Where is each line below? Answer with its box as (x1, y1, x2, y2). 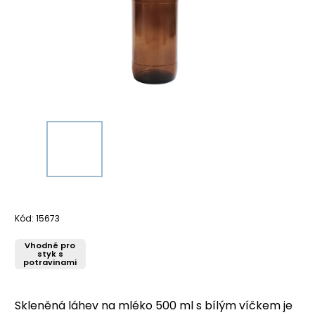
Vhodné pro (25, 239, 76, 251)
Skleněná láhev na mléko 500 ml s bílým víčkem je (15, 297, 292, 314)
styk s (37, 247, 63, 259)
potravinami (23, 256, 77, 268)
